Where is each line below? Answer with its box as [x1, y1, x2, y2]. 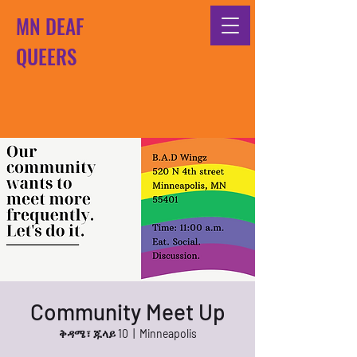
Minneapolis [139, 327, 197, 340]
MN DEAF [16, 11, 84, 41]
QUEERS [16, 41, 76, 71]
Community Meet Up [30, 298, 225, 325]
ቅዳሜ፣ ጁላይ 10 [58, 327, 128, 340]
